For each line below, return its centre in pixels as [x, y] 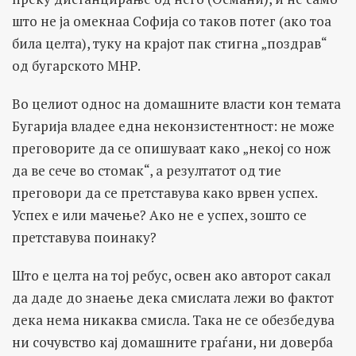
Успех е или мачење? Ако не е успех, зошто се [159, 215]
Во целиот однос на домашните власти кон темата [176, 103]
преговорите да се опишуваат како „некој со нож [171, 148]
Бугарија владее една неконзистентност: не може [173, 126]
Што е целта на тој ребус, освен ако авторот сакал [171, 275]
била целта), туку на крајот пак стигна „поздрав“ [169, 43]
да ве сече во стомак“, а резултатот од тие [147, 170]
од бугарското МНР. [76, 65]
